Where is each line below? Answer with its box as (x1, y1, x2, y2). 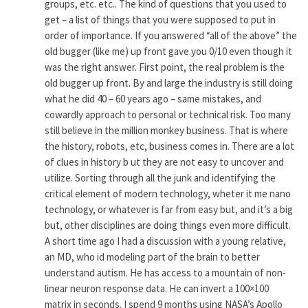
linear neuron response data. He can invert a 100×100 (45, 281, 269, 295)
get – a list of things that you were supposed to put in (45, 12, 276, 26)
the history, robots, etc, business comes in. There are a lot (45, 139, 295, 153)
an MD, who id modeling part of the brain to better (45, 250, 261, 263)
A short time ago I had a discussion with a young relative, (45, 234, 287, 247)
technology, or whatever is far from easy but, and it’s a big (45, 202, 294, 216)
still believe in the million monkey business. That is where (45, 123, 289, 137)
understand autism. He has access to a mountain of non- (45, 265, 287, 279)
